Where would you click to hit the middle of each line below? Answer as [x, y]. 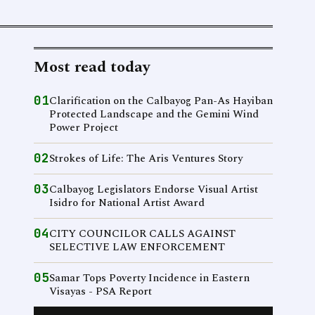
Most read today [92, 67]
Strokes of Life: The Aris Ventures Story [146, 159]
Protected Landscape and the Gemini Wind [154, 114]
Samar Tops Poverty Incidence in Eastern [149, 278]
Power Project [84, 128]
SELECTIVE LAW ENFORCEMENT [137, 247]
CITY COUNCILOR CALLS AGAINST [142, 234]
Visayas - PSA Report [101, 291]
